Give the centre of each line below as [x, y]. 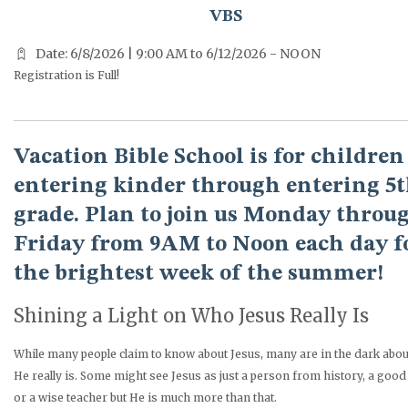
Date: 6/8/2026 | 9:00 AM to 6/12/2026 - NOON [178, 53]
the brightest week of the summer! [202, 274]
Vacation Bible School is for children [209, 157]
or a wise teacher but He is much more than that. [145, 397]
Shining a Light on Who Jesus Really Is [191, 315]
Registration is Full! [66, 75]
